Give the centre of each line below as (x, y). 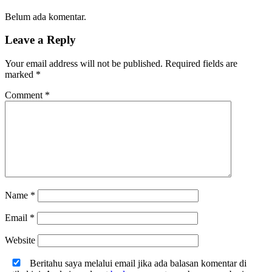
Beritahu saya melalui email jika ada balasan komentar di (137, 263)
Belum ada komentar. (46, 16)
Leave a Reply (40, 40)
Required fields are (201, 64)
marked (20, 75)
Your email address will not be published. (84, 64)
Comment (25, 95)
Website (20, 240)
